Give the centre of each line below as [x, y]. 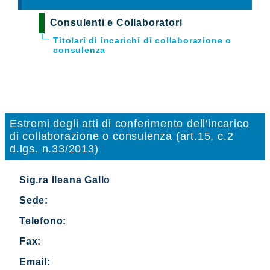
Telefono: [43, 221]
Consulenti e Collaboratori [116, 22]
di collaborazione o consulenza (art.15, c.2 [122, 136]
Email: [35, 262]
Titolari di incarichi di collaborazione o [142, 40]
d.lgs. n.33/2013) [54, 149]
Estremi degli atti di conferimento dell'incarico [130, 123]
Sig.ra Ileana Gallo [65, 180]
